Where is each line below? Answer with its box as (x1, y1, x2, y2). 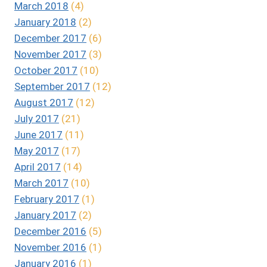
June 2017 (14, 129, 63, 141)
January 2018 (14, 16, 76, 29)
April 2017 (14, 161, 61, 173)
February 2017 (14, 193, 79, 206)
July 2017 (14, 113, 59, 125)
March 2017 (14, 177, 69, 190)
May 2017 (14, 145, 59, 157)
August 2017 (14, 97, 73, 109)
